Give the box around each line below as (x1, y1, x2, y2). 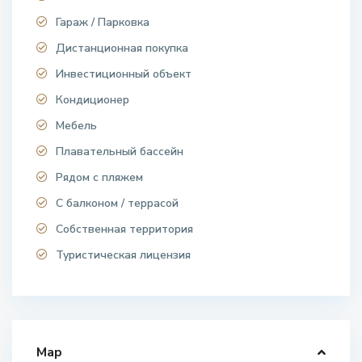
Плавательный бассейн (56, 144, 184, 160)
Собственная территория (56, 221, 194, 238)
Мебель (56, 118, 98, 134)
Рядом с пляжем (56, 170, 144, 186)
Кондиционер (56, 92, 130, 108)
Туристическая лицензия (56, 247, 192, 263)
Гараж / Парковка (56, 15, 150, 31)
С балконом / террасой (56, 196, 179, 212)
